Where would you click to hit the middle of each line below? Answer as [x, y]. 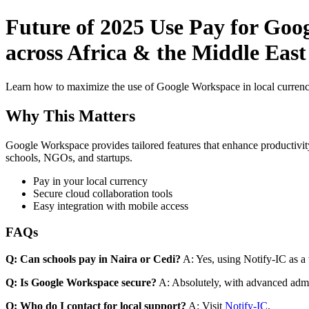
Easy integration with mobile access [111, 206]
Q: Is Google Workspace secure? [81, 283]
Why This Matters [70, 116]
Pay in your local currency [90, 181]
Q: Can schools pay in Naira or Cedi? [93, 259]
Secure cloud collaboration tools [103, 193]
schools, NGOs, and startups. [69, 157]
